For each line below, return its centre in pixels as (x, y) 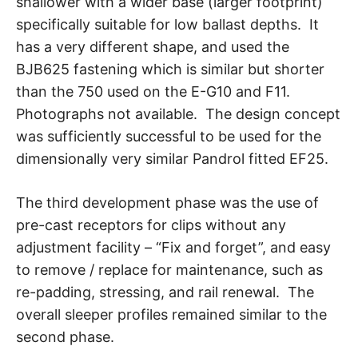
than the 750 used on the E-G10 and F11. (155, 92)
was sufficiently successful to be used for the (169, 137)
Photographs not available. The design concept (178, 114)
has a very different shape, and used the (153, 47)
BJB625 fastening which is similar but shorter (170, 70)
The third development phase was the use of (167, 203)
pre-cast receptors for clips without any (151, 225)
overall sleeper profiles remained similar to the (171, 315)
